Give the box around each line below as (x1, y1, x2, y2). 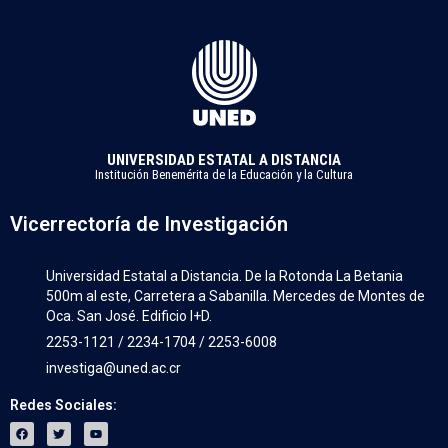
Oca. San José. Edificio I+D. (46, 307, 213, 324)
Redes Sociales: (10, 396, 117, 413)
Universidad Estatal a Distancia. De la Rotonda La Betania (46, 267, 404, 284)
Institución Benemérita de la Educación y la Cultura (95, 166, 353, 182)
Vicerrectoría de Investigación (10, 211, 288, 236)
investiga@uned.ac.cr (46, 359, 182, 376)
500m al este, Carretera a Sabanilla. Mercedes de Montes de (46, 287, 426, 304)
